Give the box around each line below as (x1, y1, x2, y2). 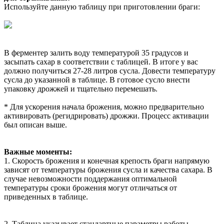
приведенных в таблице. (4, 192, 88, 201)
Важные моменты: (4, 147, 72, 156)
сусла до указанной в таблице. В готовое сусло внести (4, 75, 190, 84)
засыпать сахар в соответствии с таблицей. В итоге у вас (4, 57, 198, 66)
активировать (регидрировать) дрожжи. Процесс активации (4, 111, 209, 120)
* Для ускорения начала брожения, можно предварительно (4, 102, 204, 111)
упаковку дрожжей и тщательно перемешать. (4, 84, 157, 93)
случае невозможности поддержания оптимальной (4, 174, 177, 183)
